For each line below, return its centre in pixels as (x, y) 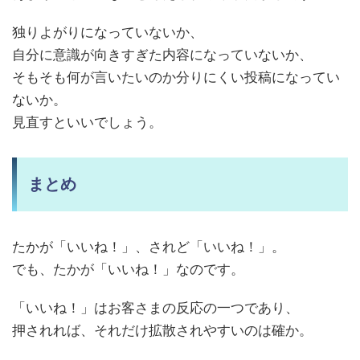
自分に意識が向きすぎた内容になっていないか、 (162, 55)
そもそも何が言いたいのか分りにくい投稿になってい (176, 78)
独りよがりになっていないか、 (108, 33)
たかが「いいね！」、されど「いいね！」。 (149, 247)
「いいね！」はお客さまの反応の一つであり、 (155, 308)
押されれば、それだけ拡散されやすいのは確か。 (162, 331)
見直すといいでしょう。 (87, 123)
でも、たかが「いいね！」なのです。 (128, 270)
